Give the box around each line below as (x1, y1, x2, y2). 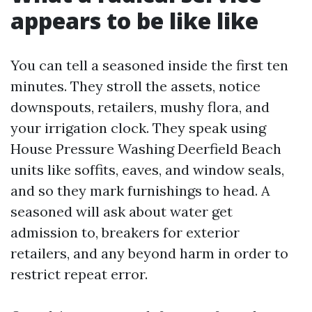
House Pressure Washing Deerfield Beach (10, 140, 281, 157)
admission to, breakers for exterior (10, 224, 240, 241)
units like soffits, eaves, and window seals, (10, 161, 284, 178)
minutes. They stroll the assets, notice (10, 77, 260, 95)
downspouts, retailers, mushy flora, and (10, 98, 270, 116)
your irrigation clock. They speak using (10, 119, 266, 136)
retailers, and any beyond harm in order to (10, 244, 288, 262)
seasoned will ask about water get (10, 203, 233, 220)
